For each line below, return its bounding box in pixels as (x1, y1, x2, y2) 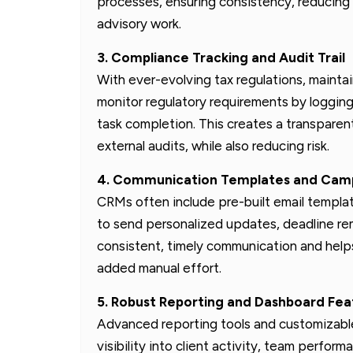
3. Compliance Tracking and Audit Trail (97, 49, 345, 65)
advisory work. (97, 15, 181, 32)
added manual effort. (97, 259, 221, 276)
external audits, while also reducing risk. (97, 137, 329, 154)
